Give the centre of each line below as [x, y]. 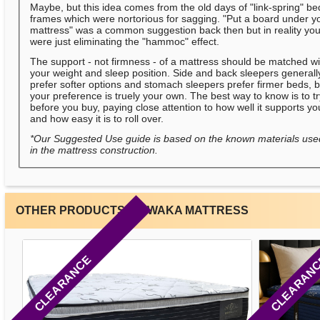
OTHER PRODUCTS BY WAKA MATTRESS [132, 211]
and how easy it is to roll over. [97, 119]
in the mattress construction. [94, 150]
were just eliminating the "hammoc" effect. [125, 42]
